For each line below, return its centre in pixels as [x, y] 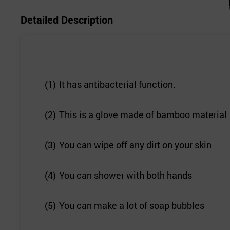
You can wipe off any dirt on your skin [135, 145]
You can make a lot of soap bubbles [131, 206]
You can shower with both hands [125, 175]
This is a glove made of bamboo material [143, 115]
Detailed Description [67, 20]
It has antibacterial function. [117, 84]
